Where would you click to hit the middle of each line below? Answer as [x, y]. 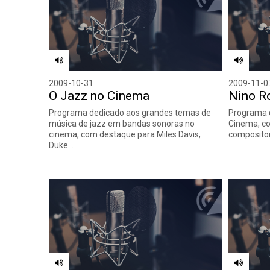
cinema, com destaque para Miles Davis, [125, 134]
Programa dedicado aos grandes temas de [130, 112]
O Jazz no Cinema [99, 96]
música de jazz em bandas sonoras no [122, 123]
